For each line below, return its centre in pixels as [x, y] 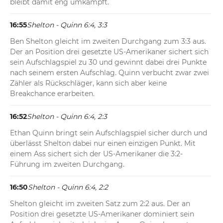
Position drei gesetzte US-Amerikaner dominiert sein [102, 214]
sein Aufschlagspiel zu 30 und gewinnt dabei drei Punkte [108, 62]
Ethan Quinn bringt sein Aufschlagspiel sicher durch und [109, 133]
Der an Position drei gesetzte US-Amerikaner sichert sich [109, 52]
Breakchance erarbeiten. [52, 94]
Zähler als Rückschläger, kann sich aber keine [88, 83]
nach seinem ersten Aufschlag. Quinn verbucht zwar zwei [110, 73]
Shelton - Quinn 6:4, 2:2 [68, 187]
